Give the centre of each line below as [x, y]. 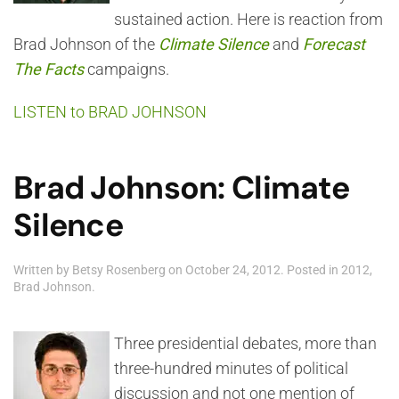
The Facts [49, 69]
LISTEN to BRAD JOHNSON [110, 112]
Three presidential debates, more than [245, 343]
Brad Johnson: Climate [182, 188]
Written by [43, 270]
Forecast [334, 44]
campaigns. [126, 69]
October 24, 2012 [233, 270]
